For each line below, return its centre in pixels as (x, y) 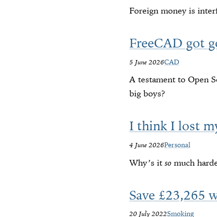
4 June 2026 (147, 145)
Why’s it (147, 163)
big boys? (147, 94)
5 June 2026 (147, 62)
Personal (178, 145)
